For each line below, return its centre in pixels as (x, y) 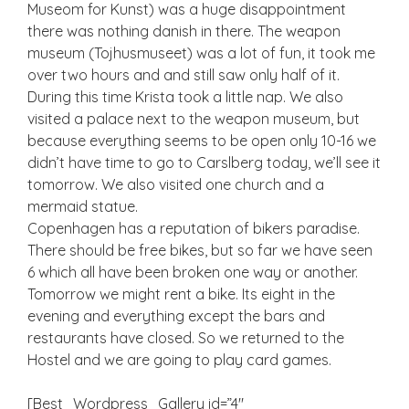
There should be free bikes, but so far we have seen (200, 250)
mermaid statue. (83, 206)
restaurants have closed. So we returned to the (186, 338)
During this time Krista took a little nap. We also (185, 97)
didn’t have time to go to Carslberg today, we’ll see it (204, 163)
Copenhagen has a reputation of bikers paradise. (194, 228)
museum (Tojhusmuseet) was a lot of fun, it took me (201, 53)
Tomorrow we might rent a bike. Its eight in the (181, 294)
